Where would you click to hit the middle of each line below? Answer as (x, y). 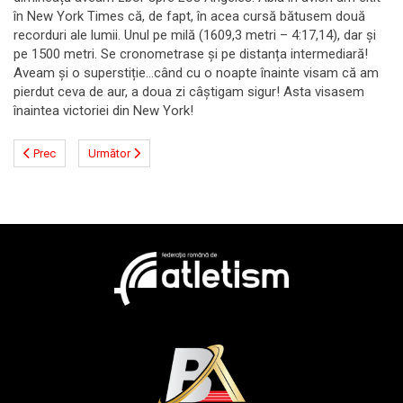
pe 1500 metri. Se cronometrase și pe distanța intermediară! (191, 54)
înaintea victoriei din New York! (109, 110)
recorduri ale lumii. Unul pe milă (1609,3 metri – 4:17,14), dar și (195, 35)
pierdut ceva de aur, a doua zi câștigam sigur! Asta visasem (189, 91)
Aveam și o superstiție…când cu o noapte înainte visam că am (196, 72)
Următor (109, 153)
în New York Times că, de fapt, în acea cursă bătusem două (189, 16)
